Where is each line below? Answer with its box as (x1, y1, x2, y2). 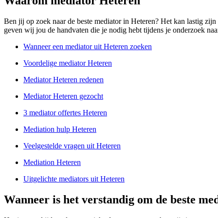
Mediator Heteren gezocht (23, 92, 103, 101)
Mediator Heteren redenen (23, 75, 104, 84)
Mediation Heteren (23, 158, 81, 167)
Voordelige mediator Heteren (23, 59, 112, 68)
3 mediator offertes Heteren (23, 109, 107, 117)
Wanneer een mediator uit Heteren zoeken (23, 42, 152, 51)
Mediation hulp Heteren (23, 125, 96, 134)
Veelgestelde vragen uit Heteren (23, 142, 121, 150)
